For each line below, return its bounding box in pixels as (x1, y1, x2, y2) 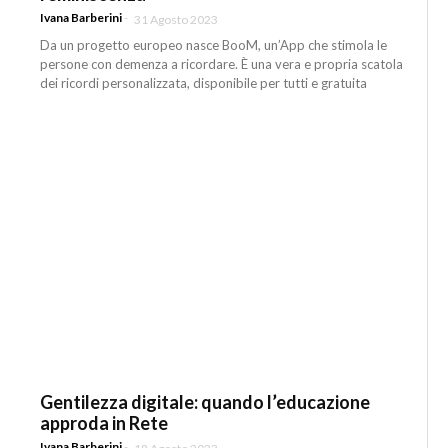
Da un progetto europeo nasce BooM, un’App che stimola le (40, 36, 388, 53)
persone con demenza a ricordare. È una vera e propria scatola (40, 55, 404, 72)
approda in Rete (40, 412, 169, 435)
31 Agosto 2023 (134, 11, 219, 27)
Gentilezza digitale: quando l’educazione (40, 391, 371, 414)
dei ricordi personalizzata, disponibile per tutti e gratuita (40, 74, 368, 91)
